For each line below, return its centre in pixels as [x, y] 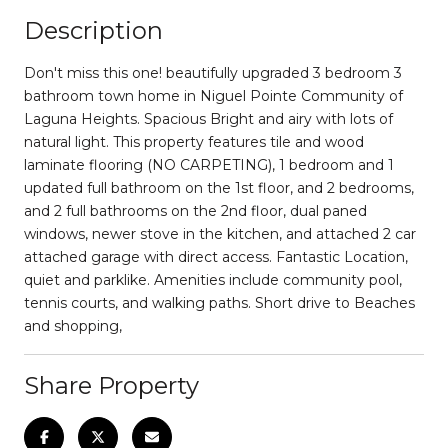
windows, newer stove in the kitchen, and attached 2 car [220, 233]
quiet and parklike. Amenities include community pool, [213, 279]
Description [93, 30]
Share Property [111, 385]
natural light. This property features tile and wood [194, 141]
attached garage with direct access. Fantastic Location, [216, 256]
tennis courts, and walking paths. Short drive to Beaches [219, 302]
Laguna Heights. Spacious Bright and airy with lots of [208, 118]
